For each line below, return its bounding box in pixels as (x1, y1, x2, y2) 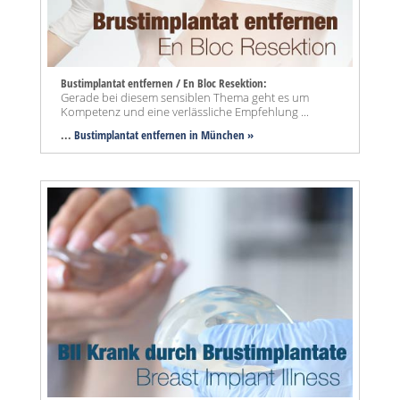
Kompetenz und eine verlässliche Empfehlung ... (61, 104, 309, 121)
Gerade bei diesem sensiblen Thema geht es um (61, 89, 309, 106)
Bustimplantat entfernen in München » (74, 127, 254, 144)
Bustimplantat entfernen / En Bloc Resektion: (61, 75, 267, 92)
